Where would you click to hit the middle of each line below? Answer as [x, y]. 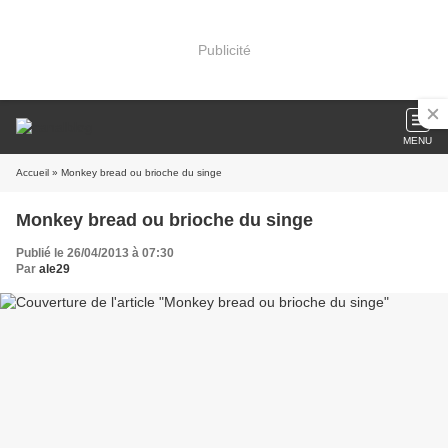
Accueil [32, 172]
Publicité [224, 49]
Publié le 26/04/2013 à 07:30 [95, 253]
